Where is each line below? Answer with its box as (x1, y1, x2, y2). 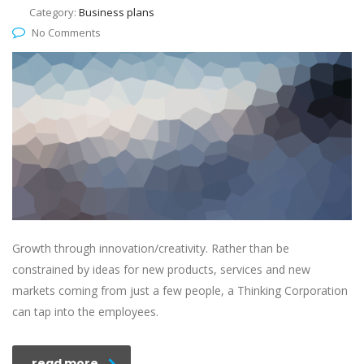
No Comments (32, 25, 101, 41)
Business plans (79, 5, 154, 20)
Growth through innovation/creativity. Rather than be (12, 240, 289, 257)
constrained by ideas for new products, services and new (12, 262, 310, 278)
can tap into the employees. (12, 304, 158, 320)
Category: (29, 5, 79, 20)
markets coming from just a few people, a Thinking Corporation (12, 283, 348, 299)
